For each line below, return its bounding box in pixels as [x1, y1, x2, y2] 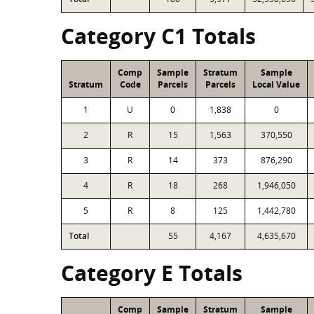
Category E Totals [61, 259, 243, 287]
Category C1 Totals [61, 22, 256, 50]
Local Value [252, 78, 300, 90]
